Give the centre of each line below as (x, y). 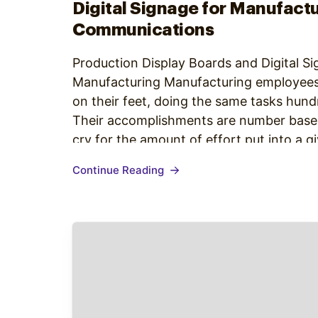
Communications (143, 30)
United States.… (120, 178)
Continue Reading (120, 170)
